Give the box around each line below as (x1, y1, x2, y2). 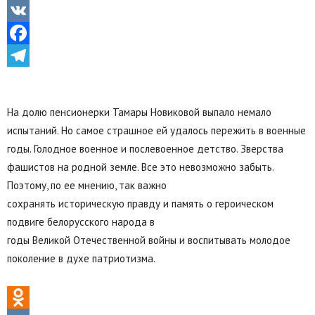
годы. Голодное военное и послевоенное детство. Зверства (7, 142, 283, 155)
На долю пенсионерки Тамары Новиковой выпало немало (7, 105, 271, 119)
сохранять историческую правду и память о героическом (7, 197, 274, 210)
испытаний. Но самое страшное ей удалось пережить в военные (7, 124, 306, 137)
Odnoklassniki (7, 4, 70, 17)
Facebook (7, 49, 50, 62)
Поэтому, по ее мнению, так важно (7, 179, 167, 192)
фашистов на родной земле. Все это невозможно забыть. (7, 160, 274, 174)
